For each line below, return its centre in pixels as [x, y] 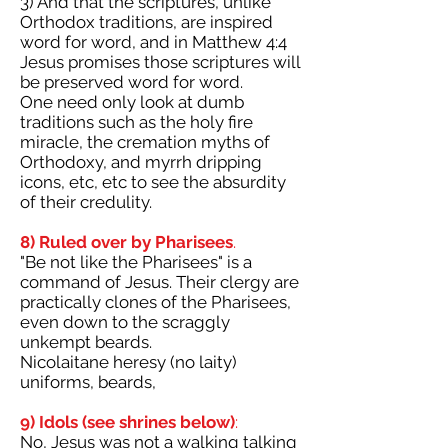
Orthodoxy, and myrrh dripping [141, 162]
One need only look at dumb [132, 102]
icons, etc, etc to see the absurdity [153, 182]
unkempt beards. [86, 342]
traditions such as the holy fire [136, 122]
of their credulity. [86, 202]
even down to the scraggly [125, 322]
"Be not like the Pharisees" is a [136, 262]
